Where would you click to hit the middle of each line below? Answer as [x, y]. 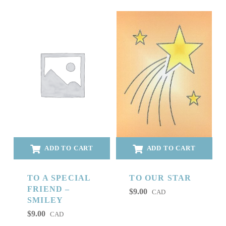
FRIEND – [48, 189]
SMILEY [45, 200]
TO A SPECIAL [59, 178]
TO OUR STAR [160, 178]
